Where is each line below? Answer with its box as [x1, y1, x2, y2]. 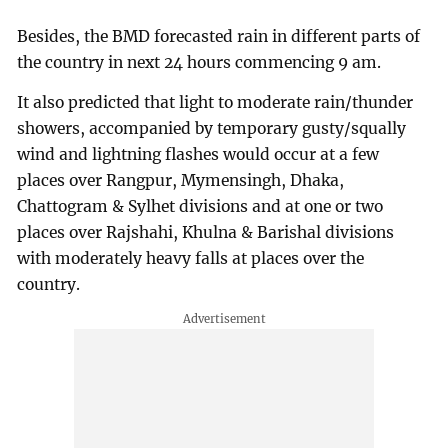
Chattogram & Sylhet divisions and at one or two [17, 197, 384, 217]
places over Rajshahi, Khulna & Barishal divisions [17, 223, 395, 243]
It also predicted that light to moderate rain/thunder [17, 93, 414, 113]
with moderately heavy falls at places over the [17, 249, 365, 269]
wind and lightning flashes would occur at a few [17, 145, 380, 165]
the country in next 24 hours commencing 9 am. [17, 53, 382, 73]
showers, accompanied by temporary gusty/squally [17, 119, 407, 139]
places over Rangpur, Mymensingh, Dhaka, [17, 171, 345, 191]
